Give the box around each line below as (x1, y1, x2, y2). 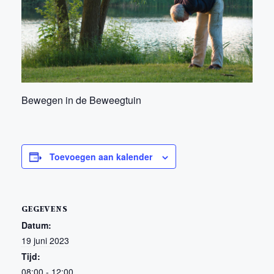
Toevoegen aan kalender (50, 150, 152, 163)
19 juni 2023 (21, 234, 69, 246)
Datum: (21, 218, 51, 231)
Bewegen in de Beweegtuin (21, 92, 141, 107)
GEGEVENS (21, 202, 68, 213)
